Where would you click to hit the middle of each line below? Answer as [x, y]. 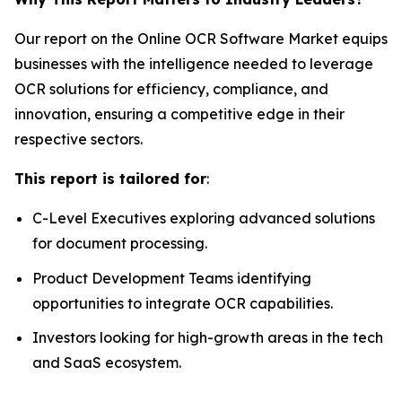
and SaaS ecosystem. [107, 363]
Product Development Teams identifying [172, 278]
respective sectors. [79, 139]
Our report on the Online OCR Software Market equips [201, 39]
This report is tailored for [110, 179]
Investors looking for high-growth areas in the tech [208, 338]
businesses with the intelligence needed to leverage [194, 64]
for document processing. [120, 243]
